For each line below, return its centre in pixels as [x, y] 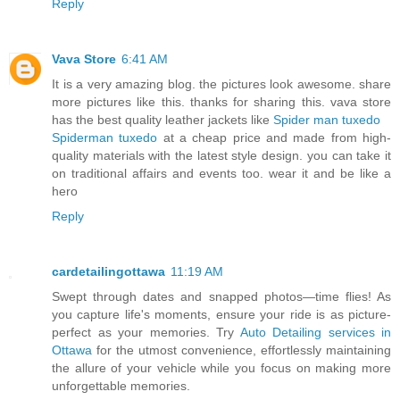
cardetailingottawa [108, 271]
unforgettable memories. [121, 385]
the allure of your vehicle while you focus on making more [221, 367]
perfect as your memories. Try [146, 332]
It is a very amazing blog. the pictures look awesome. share [221, 83]
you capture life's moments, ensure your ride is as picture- [221, 314]
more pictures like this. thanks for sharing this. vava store [221, 101]
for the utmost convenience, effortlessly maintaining [242, 350]
